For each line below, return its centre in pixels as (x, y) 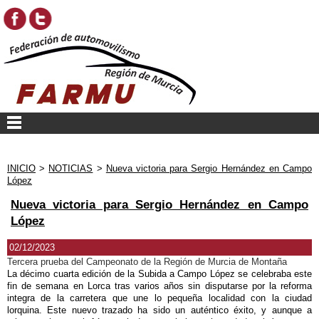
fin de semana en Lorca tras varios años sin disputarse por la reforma (159, 286)
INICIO (21, 168)
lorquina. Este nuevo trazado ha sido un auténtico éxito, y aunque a (159, 310)
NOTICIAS (71, 168)
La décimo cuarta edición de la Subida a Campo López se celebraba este (159, 273)
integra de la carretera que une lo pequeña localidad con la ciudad (159, 298)
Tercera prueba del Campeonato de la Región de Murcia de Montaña (147, 261)
